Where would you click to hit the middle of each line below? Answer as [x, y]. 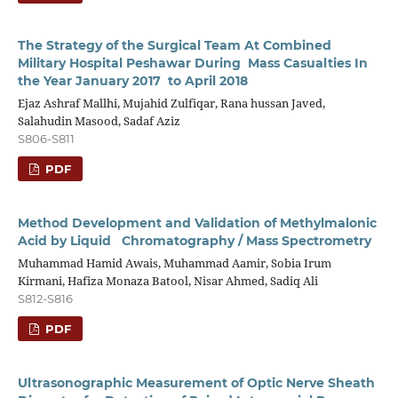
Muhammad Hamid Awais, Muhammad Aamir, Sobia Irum [174, 263]
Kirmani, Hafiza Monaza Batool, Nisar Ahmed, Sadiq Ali [167, 280]
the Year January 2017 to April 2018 [132, 80]
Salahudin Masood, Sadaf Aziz [99, 120]
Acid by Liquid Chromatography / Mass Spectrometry [194, 240]
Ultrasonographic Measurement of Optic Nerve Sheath [196, 382]
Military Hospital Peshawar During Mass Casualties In [192, 63]
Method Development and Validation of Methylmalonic [197, 223]
